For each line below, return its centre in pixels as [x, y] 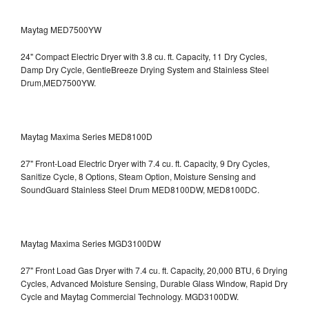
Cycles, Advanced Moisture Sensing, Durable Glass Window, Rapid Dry [154, 283]
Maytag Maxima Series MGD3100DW [91, 243]
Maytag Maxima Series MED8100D [87, 136]
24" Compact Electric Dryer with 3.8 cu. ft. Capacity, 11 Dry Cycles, [144, 56]
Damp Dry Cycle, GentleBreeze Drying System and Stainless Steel [145, 69]
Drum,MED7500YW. [58, 82]
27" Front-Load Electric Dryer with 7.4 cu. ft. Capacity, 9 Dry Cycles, [145, 163]
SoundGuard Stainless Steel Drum [86, 189]
